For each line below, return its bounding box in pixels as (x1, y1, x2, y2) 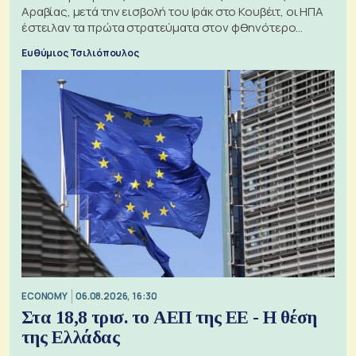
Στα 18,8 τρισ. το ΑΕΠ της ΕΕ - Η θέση (21, 307, 317, 327)
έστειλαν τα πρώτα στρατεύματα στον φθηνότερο (21, 18, 296, 36)
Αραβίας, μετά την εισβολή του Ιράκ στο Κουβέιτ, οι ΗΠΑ (21, 2, 323, 20)
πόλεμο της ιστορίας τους (21, 34, 168, 52)
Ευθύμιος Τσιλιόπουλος (21, 45, 139, 60)
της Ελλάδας (21, 327, 119, 347)
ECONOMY (21, 290, 68, 303)
